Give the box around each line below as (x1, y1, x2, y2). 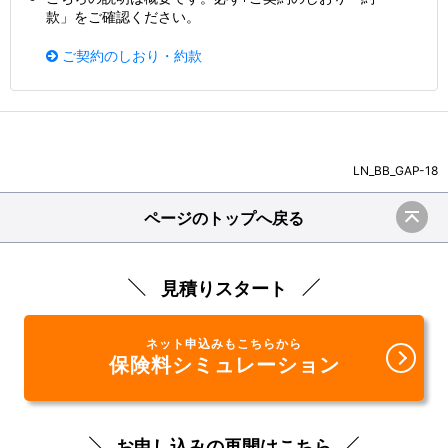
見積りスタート (161, 278, 287, 300)
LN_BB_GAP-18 (353, 163, 438, 179)
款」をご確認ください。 (46, 8, 200, 26)
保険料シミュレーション (108, 353, 340, 378)
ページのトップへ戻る (144, 207, 304, 228)
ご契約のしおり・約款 (58, 47, 202, 65)
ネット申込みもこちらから (146, 336, 302, 352)
